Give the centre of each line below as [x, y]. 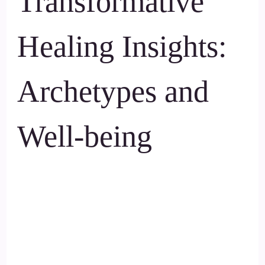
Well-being [85, 136]
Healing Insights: [122, 46]
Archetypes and [113, 91]
